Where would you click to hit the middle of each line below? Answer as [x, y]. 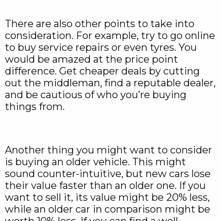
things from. [36, 107]
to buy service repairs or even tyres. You [101, 48]
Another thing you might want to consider [109, 150]
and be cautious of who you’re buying [96, 95]
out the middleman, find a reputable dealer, [110, 83]
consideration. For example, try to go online [110, 36]
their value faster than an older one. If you [105, 186]
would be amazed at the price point [92, 59]
